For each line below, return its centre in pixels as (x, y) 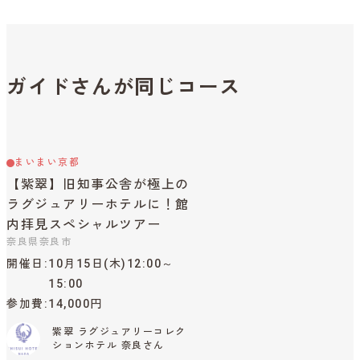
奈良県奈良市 (39, 242)
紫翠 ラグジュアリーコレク (119, 332)
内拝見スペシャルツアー (84, 225)
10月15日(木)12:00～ (111, 264)
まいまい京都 (47, 163)
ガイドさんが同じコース (124, 88)
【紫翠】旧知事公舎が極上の (98, 185)
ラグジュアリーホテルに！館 (98, 205)
